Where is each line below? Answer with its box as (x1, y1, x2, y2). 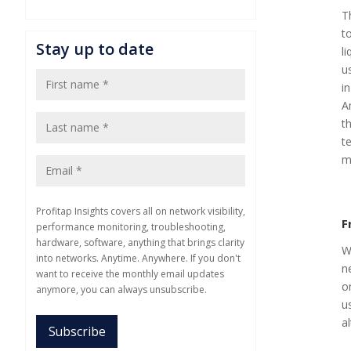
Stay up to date (36, 38, 154, 60)
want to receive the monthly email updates (36, 267, 224, 280)
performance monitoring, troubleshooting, (36, 220, 226, 233)
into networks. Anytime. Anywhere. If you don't (36, 251, 241, 265)
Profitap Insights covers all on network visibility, (36, 204, 245, 218)
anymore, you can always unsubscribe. (36, 283, 207, 296)
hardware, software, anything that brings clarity (36, 236, 244, 249)
